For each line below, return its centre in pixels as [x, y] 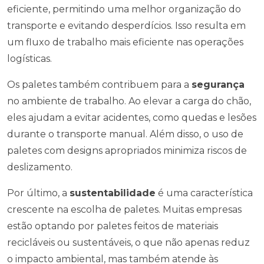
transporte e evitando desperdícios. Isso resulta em [126, 26]
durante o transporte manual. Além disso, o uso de [125, 134]
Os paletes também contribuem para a [99, 85]
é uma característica [204, 193]
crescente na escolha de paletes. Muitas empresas [124, 209]
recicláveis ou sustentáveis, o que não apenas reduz [128, 242]
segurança [218, 85]
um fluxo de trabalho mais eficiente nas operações [125, 42]
